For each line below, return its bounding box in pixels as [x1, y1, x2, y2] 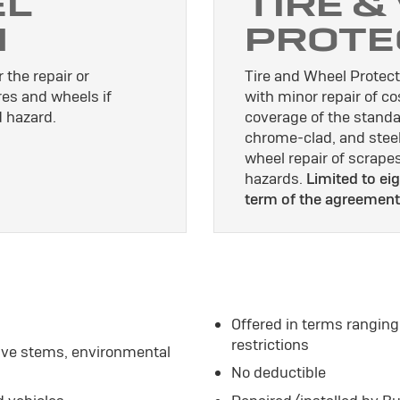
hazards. [244, 168, 306, 188]
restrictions [231, 334, 309, 354]
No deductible [231, 362, 326, 383]
